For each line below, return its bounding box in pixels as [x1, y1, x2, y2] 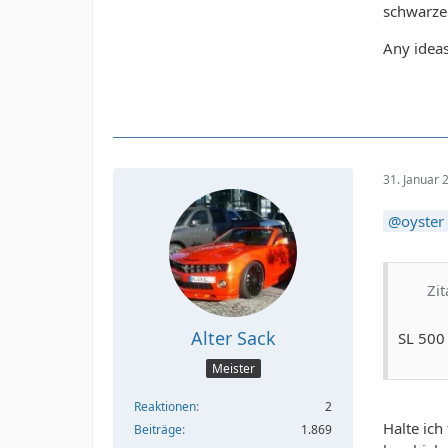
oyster [401, 211, 444, 232]
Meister [211, 359, 255, 377]
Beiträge [134, 420, 182, 438]
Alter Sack [190, 326, 276, 351]
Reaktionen [134, 397, 196, 415]
